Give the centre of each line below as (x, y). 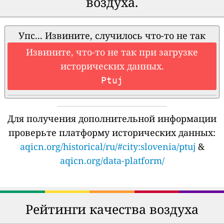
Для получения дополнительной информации (112, 119)
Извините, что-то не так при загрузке (112, 52)
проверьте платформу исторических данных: (112, 133)
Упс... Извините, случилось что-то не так (112, 36)
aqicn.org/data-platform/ (112, 161)
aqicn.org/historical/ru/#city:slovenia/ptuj (107, 147)
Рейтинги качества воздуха (112, 209)
